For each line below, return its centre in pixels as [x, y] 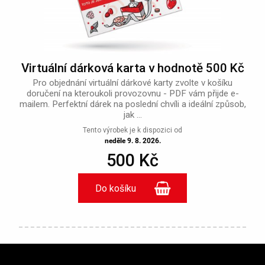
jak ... [132, 115]
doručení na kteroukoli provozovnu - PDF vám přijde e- [132, 94]
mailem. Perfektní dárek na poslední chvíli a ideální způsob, [132, 104]
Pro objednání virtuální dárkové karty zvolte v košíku [132, 83]
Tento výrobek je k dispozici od [132, 130]
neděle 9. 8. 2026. [132, 141]
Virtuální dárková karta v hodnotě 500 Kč [132, 68]
